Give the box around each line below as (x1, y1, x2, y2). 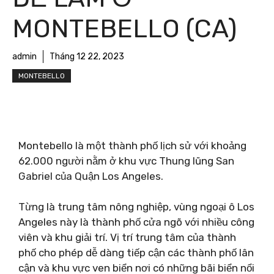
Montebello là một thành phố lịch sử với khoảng (18, 139, 246, 152)
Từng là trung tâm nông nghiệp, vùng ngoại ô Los (18, 201, 254, 213)
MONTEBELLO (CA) (12, 13, 237, 44)
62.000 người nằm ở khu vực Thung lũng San (18, 154, 234, 167)
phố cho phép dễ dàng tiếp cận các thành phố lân (18, 246, 254, 259)
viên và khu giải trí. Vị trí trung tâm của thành (18, 231, 236, 243)
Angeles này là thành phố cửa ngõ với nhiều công (18, 216, 254, 228)
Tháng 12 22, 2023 (50, 51, 124, 62)
